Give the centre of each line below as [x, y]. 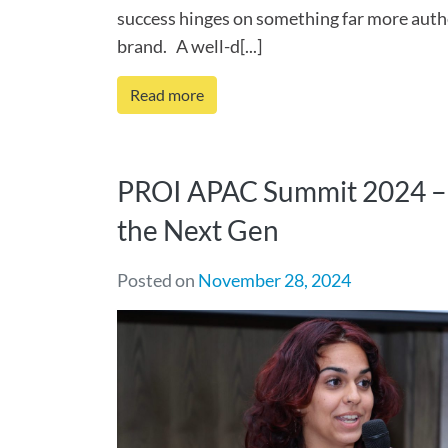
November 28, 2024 [274, 280]
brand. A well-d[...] [189, 46]
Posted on [157, 280]
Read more [167, 94]
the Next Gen [198, 230]
